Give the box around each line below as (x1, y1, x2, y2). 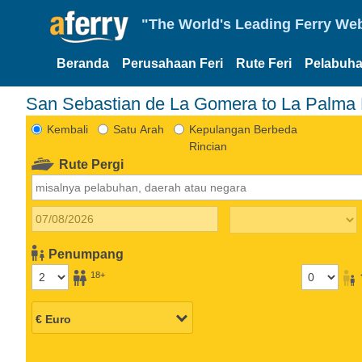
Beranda (57, 57, 109, 70)
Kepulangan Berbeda (188, 122, 297, 136)
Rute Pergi (59, 157, 124, 171)
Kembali (46, 122, 88, 136)
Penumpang (48, 246, 124, 261)
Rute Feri (236, 57, 292, 70)
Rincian (188, 139, 227, 153)
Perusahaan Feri (122, 57, 223, 70)
